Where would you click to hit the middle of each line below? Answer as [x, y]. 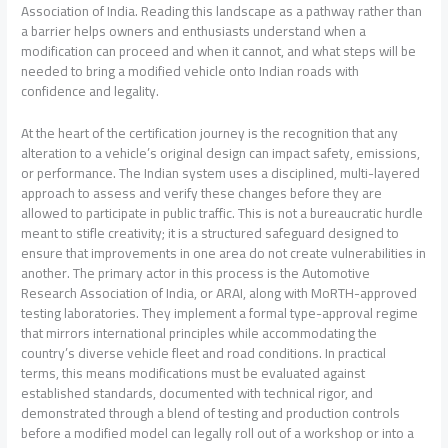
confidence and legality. [90, 91]
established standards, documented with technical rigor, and [197, 392]
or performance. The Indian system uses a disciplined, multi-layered [221, 172]
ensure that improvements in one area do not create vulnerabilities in [224, 252]
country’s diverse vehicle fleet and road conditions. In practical [204, 352]
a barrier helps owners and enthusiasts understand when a [194, 31]
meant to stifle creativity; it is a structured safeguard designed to [210, 232]
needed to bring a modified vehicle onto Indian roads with [190, 71]
